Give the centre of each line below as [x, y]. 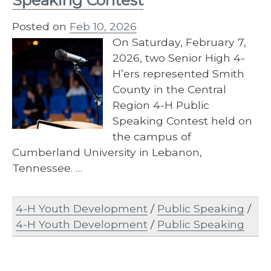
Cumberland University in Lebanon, [107, 152]
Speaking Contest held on [182, 121]
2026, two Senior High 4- [179, 58]
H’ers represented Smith [178, 74]
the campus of [152, 137]
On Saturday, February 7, [179, 42]
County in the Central [169, 90]
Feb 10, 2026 [103, 27]
